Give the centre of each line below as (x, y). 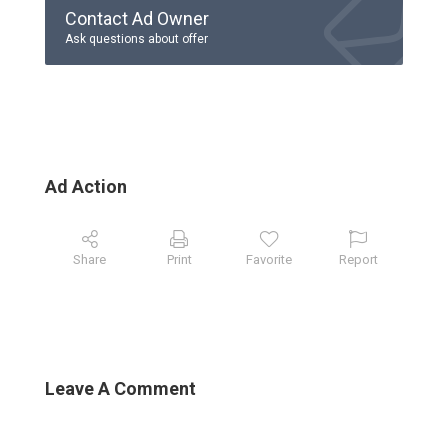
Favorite (268, 260)
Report (358, 260)
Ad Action (86, 187)
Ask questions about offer (136, 39)
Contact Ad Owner (137, 19)
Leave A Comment (120, 389)
